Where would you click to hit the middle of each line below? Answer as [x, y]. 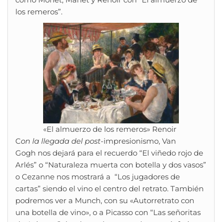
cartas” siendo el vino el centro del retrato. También [110, 189]
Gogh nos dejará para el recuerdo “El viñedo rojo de [109, 153]
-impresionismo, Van [138, 141]
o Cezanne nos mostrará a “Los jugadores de [98, 177]
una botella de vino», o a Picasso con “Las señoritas [108, 213]
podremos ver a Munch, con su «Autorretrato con [105, 201]
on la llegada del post [61, 141]
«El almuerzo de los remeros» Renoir [110, 129]
